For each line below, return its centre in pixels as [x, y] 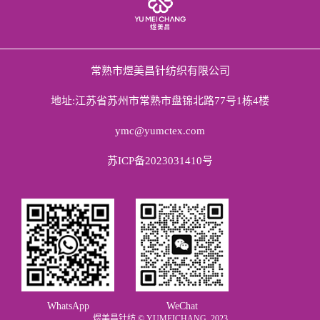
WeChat [182, 306]
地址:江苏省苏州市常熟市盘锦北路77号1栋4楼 [160, 100]
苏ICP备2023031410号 [160, 160]
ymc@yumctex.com [160, 130]
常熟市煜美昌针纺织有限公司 [160, 70]
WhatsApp [68, 306]
